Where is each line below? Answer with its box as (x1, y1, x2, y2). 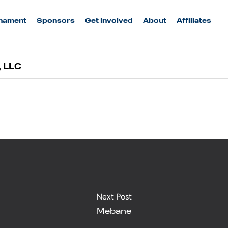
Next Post (96, 191, 132, 202)
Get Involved (85, 16, 133, 25)
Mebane (97, 205, 131, 216)
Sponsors (37, 16, 75, 25)
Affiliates (177, 16, 212, 25)
